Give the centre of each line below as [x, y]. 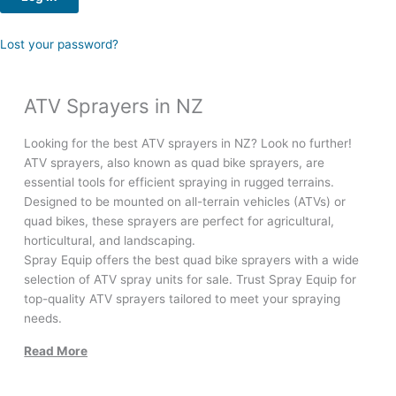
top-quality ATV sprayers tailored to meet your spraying [183, 298]
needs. [43, 318]
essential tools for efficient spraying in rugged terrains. [181, 182]
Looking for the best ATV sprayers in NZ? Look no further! [188, 143]
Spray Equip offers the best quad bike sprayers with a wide [192, 259]
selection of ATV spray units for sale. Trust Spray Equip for [190, 279]
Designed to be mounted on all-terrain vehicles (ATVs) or [185, 201]
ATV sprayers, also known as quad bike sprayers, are [175, 162]
